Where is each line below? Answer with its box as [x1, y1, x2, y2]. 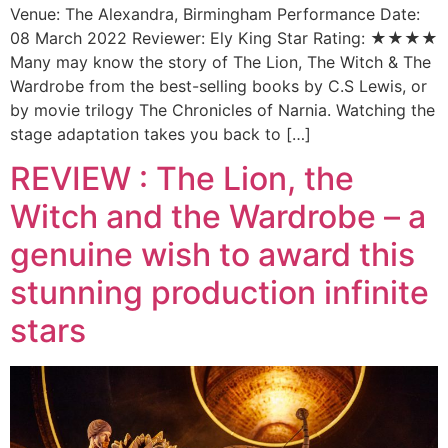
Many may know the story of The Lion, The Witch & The [10, 51, 431, 72]
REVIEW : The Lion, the [10, 159, 354, 199]
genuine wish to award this [10, 235, 415, 275]
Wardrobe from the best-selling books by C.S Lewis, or [10, 75, 427, 96]
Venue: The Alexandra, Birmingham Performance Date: [10, 3, 420, 24]
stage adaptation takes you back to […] [10, 123, 311, 144]
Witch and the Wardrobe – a [10, 197, 426, 237]
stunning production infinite [10, 273, 429, 313]
